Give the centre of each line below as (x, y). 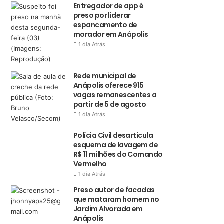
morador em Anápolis (111, 34)
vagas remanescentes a (115, 95)
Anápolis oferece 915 (109, 85)
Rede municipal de (105, 76)
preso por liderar (102, 15)
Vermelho (90, 164)
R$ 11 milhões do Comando (118, 154)
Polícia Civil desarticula (113, 135)
